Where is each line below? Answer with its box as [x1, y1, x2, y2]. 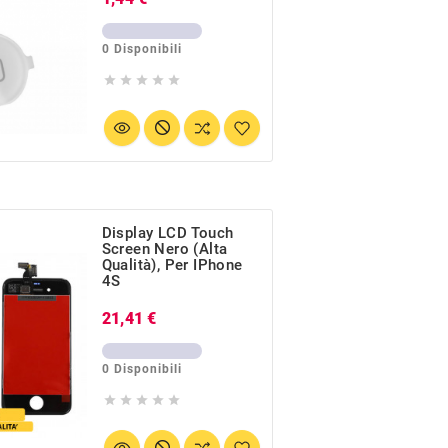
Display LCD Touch [101, 224, 234, 243]
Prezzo [160, 308, 211, 325]
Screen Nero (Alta [101, 240, 228, 259]
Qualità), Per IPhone [101, 256, 243, 275]
